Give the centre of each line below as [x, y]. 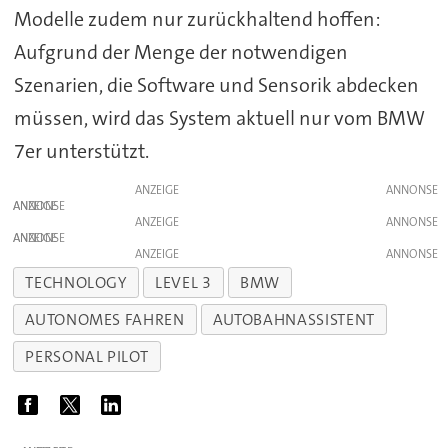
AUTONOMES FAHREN [105, 319]
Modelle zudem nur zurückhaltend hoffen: [197, 19]
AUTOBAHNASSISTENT [293, 319]
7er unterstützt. [81, 151]
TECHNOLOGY [76, 282]
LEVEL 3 [183, 282]
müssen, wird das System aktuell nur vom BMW [219, 118]
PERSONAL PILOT [87, 356]
